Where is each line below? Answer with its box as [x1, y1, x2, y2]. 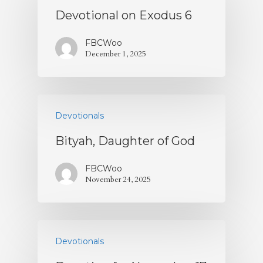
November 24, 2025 [85, 174, 151, 185]
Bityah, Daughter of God [55, 134, 195, 148]
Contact [151, 14, 213, 38]
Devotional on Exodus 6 [55, 8, 192, 22]
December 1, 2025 [85, 49, 146, 59]
